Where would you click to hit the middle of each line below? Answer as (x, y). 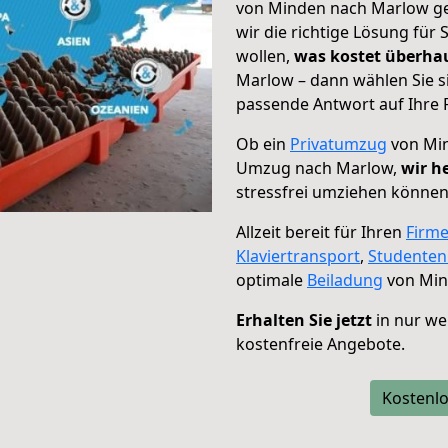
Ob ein (263, 144)
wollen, (265, 56)
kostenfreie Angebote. (320, 344)
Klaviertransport (298, 256)
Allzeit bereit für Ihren (321, 232)
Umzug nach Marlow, (318, 168)
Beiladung (345, 280)
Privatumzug (338, 144)
